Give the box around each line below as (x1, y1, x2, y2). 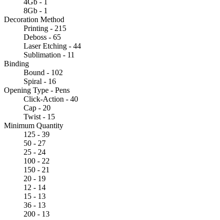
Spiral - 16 (24, 77, 56, 85)
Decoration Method (4, 15, 64, 24)
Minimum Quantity (4, 121, 63, 130)
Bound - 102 (24, 68, 63, 77)
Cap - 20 (24, 103, 51, 112)
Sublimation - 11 (24, 50, 75, 59)
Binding (4, 59, 29, 68)
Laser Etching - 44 (24, 41, 81, 50)
